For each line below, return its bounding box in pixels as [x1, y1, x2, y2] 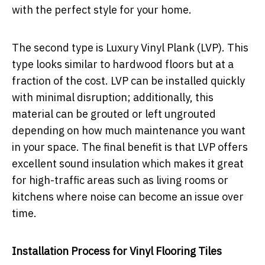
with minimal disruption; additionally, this [12, 91, 214, 105]
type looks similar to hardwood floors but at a [12, 57, 234, 72]
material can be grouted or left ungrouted [12, 107, 216, 121]
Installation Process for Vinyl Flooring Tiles [12, 244, 222, 258]
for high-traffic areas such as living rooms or [12, 173, 228, 188]
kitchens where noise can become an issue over [12, 190, 244, 204]
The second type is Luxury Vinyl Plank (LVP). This [12, 41, 248, 55]
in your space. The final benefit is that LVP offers [12, 140, 248, 154]
